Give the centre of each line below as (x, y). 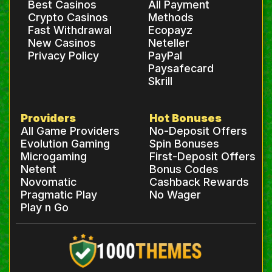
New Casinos (62, 43)
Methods (171, 18)
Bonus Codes (184, 169)
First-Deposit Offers (202, 157)
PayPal (165, 56)
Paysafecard (181, 69)
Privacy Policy (63, 56)
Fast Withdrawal (70, 30)
